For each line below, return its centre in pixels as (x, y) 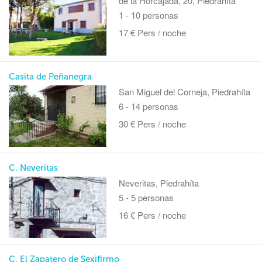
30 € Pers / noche (153, 124)
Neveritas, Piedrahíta (159, 183)
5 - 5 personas (146, 198)
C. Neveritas (33, 168)
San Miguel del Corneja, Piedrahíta (185, 92)
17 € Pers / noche (153, 33)
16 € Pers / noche (153, 215)
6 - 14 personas (149, 106)
